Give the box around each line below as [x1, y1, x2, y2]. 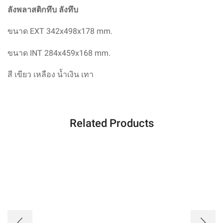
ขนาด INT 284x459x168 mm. [7, 48, 111, 58]
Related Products [69, 116, 154, 129]
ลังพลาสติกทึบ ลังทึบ [7, 4, 78, 14]
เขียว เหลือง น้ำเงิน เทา [14, 70, 94, 80]
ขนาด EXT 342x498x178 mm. [7, 26, 112, 36]
